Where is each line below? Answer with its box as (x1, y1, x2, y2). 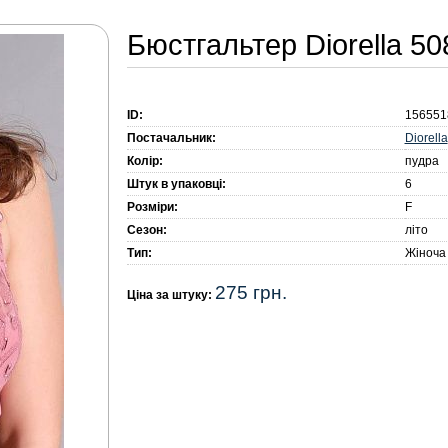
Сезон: (126, 223, 167, 238)
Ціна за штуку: (126, 288, 215, 303)
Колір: (126, 154, 163, 169)
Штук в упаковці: (126, 177, 226, 192)
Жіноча (404, 246, 446, 261)
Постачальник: (126, 131, 216, 146)
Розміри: (126, 200, 178, 215)
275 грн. (214, 282, 287, 304)
